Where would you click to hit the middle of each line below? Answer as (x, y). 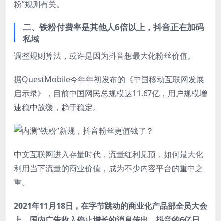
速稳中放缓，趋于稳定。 (57, 107)
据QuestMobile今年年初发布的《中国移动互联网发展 (109, 79)
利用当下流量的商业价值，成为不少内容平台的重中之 (109, 168)
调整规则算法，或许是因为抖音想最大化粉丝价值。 (105, 55)
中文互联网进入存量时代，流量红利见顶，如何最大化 (109, 154)
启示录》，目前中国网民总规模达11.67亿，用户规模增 (110, 93)
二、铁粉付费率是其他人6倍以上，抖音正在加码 (113, 27)
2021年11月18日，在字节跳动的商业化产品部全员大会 (110, 205)
